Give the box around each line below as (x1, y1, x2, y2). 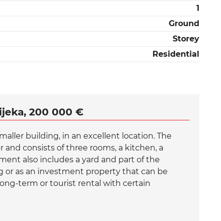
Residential (152, 49, 199, 59)
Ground (169, 18, 199, 28)
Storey (173, 34, 199, 43)
